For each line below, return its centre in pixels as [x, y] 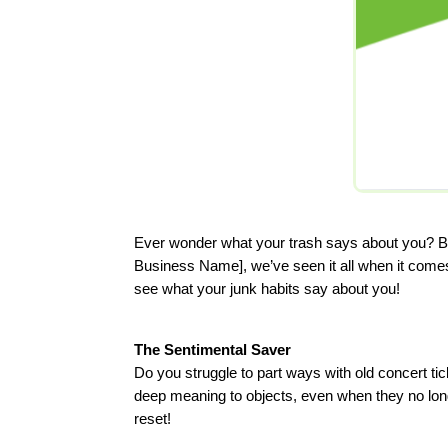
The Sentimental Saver [213, 349]
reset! [153, 418]
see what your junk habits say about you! [267, 288]
